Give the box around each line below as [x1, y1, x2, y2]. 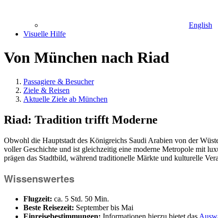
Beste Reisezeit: [23, 203, 76, 212]
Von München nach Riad [4, 49, 169, 67]
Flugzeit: [23, 195, 52, 203]
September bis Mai [76, 203, 133, 212]
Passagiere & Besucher [23, 77, 94, 86]
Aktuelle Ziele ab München [23, 94, 108, 103]
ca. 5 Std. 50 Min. [52, 195, 109, 203]
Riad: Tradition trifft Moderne [4, 113, 158, 126]
